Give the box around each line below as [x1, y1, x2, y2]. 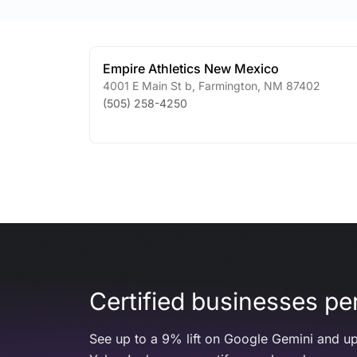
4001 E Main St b [103, 79, 192, 92]
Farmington [195, 79, 257, 92]
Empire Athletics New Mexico [103, 61, 279, 76]
